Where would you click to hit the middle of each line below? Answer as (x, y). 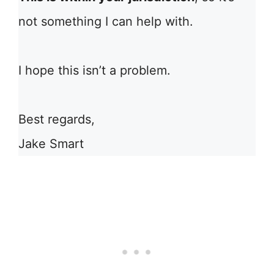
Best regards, (57, 119)
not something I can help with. (106, 21)
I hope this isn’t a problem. (94, 70)
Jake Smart (51, 144)
